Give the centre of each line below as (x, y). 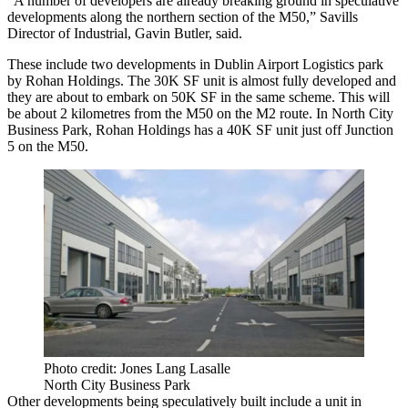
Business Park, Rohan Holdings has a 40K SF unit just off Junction (200, 129)
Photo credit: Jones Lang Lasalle (137, 369)
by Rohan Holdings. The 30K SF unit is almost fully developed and (202, 80)
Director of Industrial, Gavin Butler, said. (125, 33)
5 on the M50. (48, 146)
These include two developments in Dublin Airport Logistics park (195, 64)
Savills (339, 16)
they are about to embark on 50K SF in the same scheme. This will (199, 97)
